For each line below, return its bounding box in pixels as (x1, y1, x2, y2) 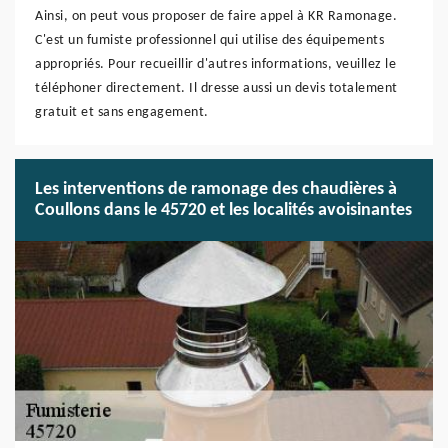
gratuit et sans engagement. (35, 105, 209, 120)
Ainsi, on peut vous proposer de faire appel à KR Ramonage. (35, 9, 397, 24)
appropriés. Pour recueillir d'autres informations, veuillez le (35, 57, 396, 72)
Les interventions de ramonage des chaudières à (35, 180, 397, 199)
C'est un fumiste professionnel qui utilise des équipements (35, 33, 384, 48)
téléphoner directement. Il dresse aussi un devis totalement (35, 81, 398, 96)
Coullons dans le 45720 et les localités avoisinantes (35, 201, 412, 220)
